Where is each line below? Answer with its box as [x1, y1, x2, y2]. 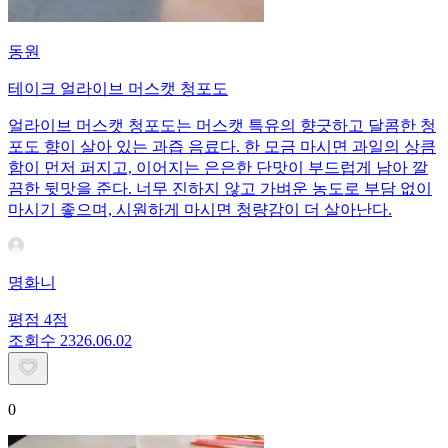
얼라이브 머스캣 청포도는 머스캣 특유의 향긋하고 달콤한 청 [8, 116, 436, 134]
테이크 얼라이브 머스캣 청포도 [8, 79, 228, 97]
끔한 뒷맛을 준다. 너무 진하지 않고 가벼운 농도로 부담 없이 [8, 179, 432, 197]
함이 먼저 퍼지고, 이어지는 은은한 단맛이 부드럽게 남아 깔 [8, 158, 428, 176]
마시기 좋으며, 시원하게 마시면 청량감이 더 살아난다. [8, 200, 392, 218]
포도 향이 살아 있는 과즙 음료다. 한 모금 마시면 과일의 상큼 [8, 137, 436, 155]
